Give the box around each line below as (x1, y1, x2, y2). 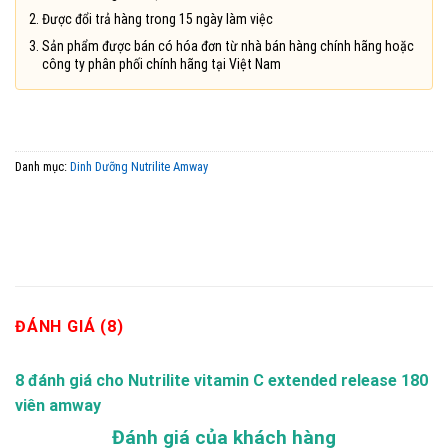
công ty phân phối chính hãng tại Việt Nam (42, 55, 282, 72)
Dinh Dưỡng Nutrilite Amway (70, 158, 208, 174)
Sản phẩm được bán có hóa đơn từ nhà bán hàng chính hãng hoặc (42, 37, 415, 54)
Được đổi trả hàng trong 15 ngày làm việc (42, 11, 274, 28)
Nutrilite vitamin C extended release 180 (128, 370, 428, 390)
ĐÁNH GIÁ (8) (15, 316, 124, 336)
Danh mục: (15, 158, 70, 174)
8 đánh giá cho (15, 370, 128, 390)
